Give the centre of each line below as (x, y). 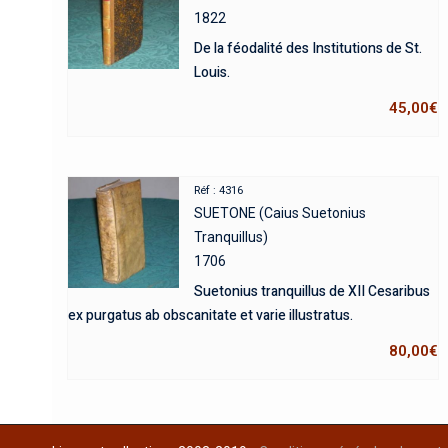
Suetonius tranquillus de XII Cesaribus (312, 291)
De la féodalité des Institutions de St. (308, 48)
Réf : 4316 (219, 190)
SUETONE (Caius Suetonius (280, 212)
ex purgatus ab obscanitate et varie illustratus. (210, 315)
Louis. (212, 72)
